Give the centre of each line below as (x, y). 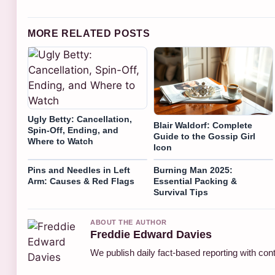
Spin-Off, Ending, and (73, 130)
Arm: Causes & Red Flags (81, 181)
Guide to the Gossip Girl (204, 137)
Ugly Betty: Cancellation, (80, 119)
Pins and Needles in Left (79, 170)
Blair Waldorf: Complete (203, 126)
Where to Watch (60, 141)
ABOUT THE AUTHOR (129, 223)
